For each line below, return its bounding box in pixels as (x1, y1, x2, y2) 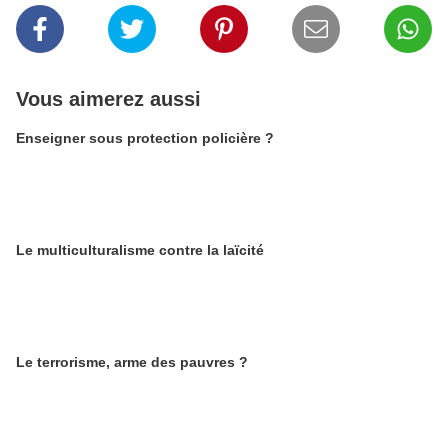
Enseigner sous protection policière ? (16, 130, 274, 146)
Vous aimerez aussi (16, 88, 201, 110)
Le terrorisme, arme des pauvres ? (16, 354, 248, 370)
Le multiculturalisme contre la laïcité (16, 242, 264, 258)
